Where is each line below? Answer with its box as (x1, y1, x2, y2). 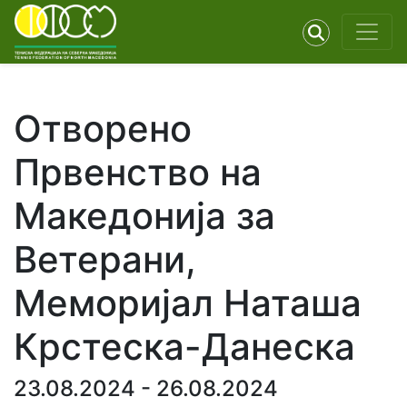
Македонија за (14, 194, 275, 238)
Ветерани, (14, 237, 196, 282)
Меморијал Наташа (14, 281, 362, 325)
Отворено (14, 106, 192, 151)
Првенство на (14, 150, 262, 194)
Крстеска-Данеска (14, 324, 355, 369)
